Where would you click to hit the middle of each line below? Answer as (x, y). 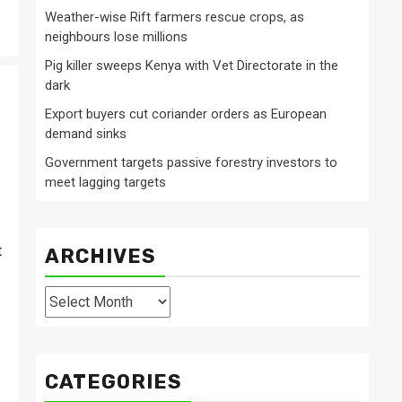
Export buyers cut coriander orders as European (186, 114)
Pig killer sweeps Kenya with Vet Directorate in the (192, 66)
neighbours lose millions (116, 37)
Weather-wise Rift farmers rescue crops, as (175, 17)
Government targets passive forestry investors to (191, 163)
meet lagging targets (105, 183)
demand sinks (86, 134)
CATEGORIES (114, 382)
